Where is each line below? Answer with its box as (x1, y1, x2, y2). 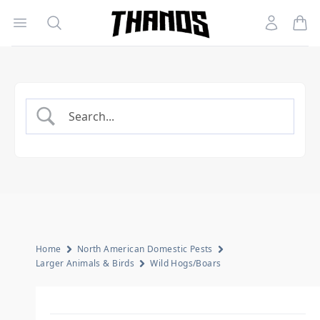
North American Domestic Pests (76, 243, 213, 255)
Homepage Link (102, 23, 187, 39)
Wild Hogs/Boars (150, 257, 221, 269)
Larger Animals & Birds (36, 257, 135, 269)
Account (262, 14, 306, 30)
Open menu (19, 14, 84, 30)
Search (45, 14, 82, 30)
